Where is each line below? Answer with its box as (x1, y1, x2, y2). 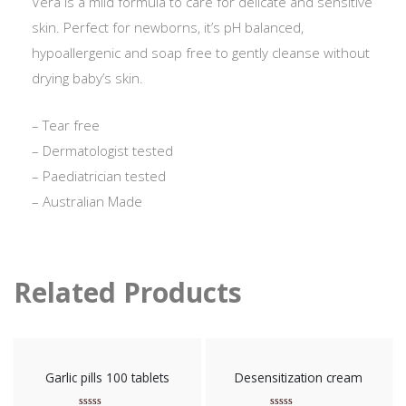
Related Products (14, 274, 242, 312)
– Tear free (32, 115, 100, 134)
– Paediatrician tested (32, 166, 166, 185)
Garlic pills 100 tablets (44, 369, 169, 387)
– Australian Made (32, 191, 142, 210)
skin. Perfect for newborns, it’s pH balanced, (32, 17, 304, 36)
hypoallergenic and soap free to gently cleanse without (32, 43, 370, 62)
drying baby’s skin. (32, 68, 143, 87)
